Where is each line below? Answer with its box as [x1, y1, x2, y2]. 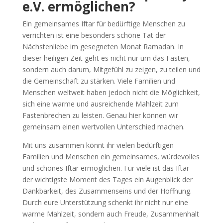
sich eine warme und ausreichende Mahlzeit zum [22, 99, 179, 109]
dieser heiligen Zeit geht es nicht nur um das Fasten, [22, 53, 190, 63]
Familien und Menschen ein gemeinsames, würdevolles [22, 151, 200, 161]
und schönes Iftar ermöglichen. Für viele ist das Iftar [22, 163, 189, 173]
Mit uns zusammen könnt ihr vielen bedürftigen [22, 140, 174, 150]
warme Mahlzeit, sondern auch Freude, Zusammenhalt [22, 209, 199, 219]
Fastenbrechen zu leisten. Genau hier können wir [22, 110, 178, 120]
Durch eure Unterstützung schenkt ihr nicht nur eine [22, 197, 188, 207]
